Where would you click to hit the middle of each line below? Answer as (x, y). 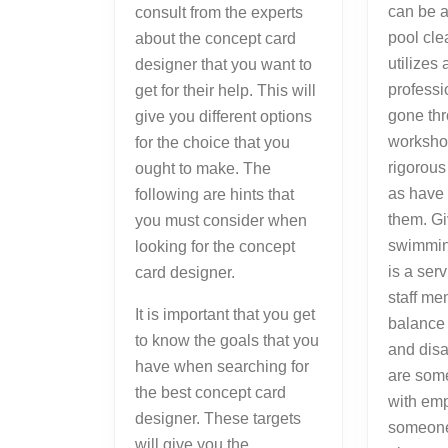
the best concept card (210, 393)
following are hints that (214, 195)
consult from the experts (219, 13)
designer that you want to (223, 65)
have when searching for (222, 367)
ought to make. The (203, 169)
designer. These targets (218, 419)
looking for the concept (215, 247)
